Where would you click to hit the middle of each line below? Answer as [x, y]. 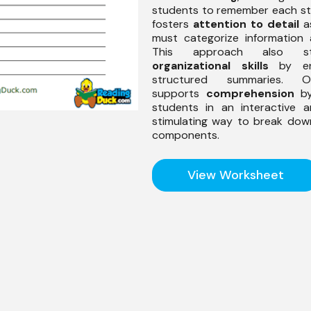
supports [179, 93]
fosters [173, 24]
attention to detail [246, 24]
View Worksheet [235, 175]
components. [186, 135]
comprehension [250, 93]
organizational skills [210, 65]
